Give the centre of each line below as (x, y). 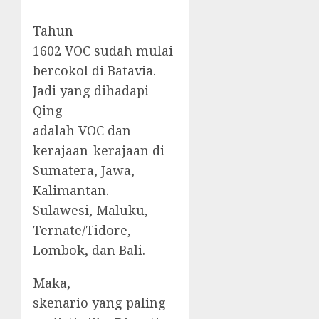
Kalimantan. (71, 190)
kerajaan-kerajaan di (99, 151)
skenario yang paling (99, 303)
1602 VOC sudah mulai (103, 51)
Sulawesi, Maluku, (90, 210)
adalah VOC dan (82, 131)
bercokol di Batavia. (94, 71)
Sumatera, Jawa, (84, 171)
